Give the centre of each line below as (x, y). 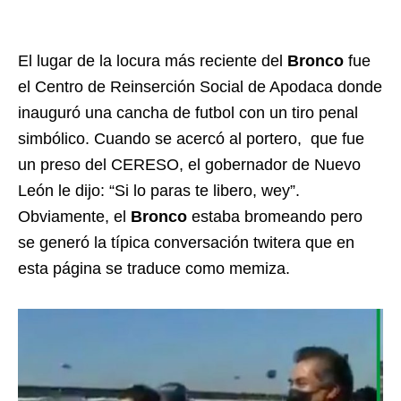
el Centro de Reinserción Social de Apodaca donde (200, 86)
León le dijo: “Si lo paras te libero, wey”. (159, 190)
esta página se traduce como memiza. (154, 268)
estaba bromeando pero (275, 216)
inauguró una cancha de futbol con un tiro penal (188, 112)
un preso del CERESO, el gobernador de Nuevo (189, 164)
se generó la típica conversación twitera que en (186, 242)
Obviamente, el (74, 216)
